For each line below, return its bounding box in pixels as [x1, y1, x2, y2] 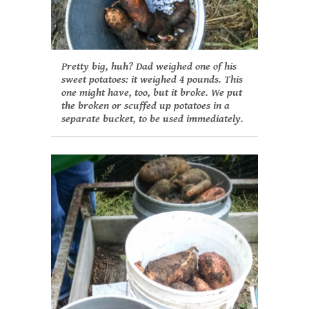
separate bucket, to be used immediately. [61, 112, 243, 126]
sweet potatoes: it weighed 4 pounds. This [61, 73, 243, 87]
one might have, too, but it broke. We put [61, 86, 242, 100]
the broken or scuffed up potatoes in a [61, 99, 230, 113]
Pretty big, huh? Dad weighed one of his [61, 60, 237, 74]
